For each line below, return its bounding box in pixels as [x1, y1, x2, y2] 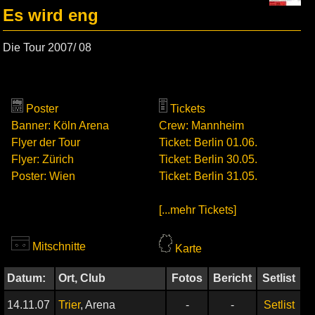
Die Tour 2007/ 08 [3, 41, 91, 53]
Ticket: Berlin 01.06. [159, 136, 257, 148]
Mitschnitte [32, 240, 86, 252]
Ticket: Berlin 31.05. [159, 170, 257, 182]
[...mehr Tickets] [159, 204, 236, 216]
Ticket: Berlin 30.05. [159, 153, 257, 165]
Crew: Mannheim [159, 120, 244, 131]
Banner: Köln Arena [11, 120, 109, 131]
